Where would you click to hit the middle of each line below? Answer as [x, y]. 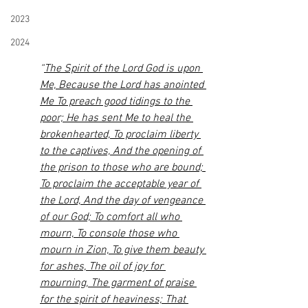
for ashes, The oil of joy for [103, 267]
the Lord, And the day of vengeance [123, 201]
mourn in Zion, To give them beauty [123, 250]
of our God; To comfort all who [111, 217]
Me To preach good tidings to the [116, 102]
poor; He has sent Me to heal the [117, 118]
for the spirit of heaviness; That [114, 300]
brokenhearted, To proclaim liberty [120, 135]
